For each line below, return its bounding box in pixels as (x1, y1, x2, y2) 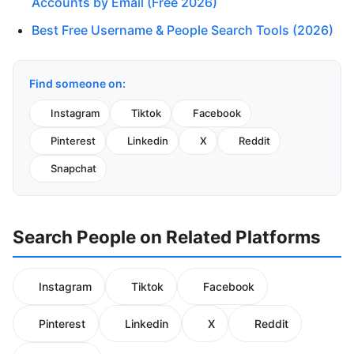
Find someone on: (29, 76, 126, 90)
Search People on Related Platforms (13, 225, 321, 247)
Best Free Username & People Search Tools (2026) (32, 21, 333, 38)
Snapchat (51, 161, 96, 175)
